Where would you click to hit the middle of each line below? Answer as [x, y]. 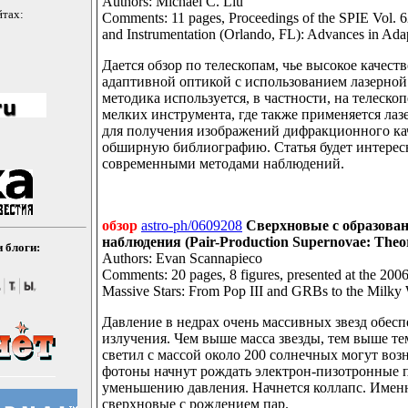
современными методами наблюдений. [223, 164]
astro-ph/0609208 [192, 226]
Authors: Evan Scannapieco [182, 259]
